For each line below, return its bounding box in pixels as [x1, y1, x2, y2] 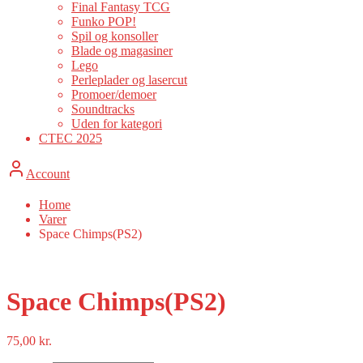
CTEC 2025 [39, 131, 102, 146]
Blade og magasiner [71, 44, 173, 58]
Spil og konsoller [71, 29, 158, 44]
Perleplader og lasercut [71, 73, 187, 88]
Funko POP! [71, 15, 136, 29]
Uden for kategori [71, 117, 162, 131]
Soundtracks [71, 102, 135, 117]
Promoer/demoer [71, 88, 156, 102]
